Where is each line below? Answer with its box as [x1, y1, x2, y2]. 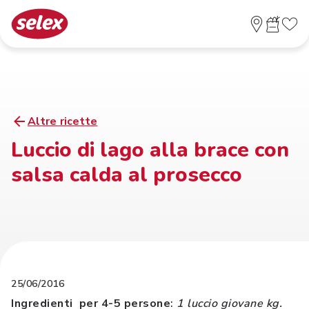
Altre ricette [28, 114, 98, 129]
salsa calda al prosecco [11, 161, 242, 189]
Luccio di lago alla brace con [11, 136, 289, 164]
